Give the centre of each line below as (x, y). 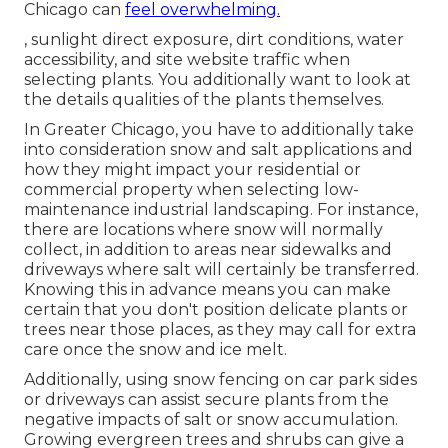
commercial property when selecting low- (191, 190)
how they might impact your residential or (192, 170)
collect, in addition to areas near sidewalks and (208, 250)
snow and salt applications (274, 150)
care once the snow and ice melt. (155, 350)
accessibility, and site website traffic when (187, 60)
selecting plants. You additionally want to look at (217, 80)
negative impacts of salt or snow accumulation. (211, 420)
